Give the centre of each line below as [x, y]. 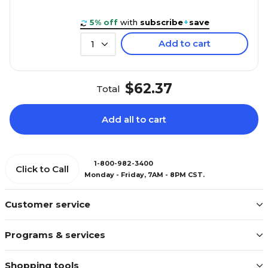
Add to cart [185, 44]
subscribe [162, 22]
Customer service [48, 205]
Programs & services [55, 235]
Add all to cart [134, 120]
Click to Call [42, 169]
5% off [104, 22]
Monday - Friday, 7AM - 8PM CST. [144, 174]
